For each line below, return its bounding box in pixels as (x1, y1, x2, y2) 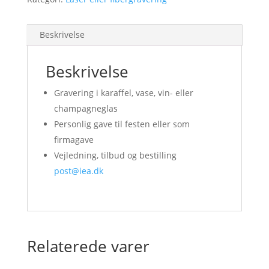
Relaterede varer (26, 235, 150, 257)
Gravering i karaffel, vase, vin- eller (53, 87, 193, 98)
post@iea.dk (53, 165, 103, 177)
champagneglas (53, 103, 118, 114)
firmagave (53, 134, 94, 145)
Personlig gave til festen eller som (53, 118, 190, 130)
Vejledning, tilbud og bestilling (53, 150, 177, 161)
